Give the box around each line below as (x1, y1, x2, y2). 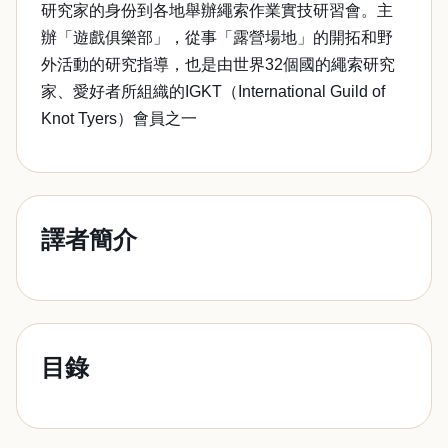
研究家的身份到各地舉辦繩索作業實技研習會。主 (41, 2, 393, 19)
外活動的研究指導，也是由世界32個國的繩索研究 (41, 56, 395, 73)
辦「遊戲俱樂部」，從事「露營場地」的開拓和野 (41, 29, 393, 46)
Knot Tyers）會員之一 (41, 110, 197, 127)
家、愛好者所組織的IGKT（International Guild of (41, 83, 385, 100)
